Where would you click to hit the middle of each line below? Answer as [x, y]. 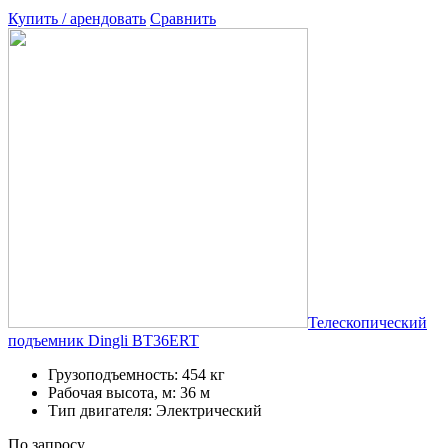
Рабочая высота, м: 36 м [129, 392]
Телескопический [367, 322]
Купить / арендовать [77, 18]
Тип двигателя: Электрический [155, 410]
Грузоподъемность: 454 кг [136, 374]
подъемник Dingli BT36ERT [103, 340]
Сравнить [183, 18]
